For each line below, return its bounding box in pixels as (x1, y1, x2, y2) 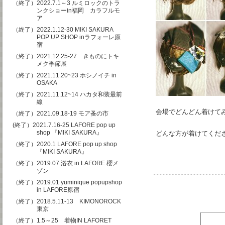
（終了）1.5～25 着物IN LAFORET (13, 217, 118, 224)
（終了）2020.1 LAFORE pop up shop (13, 141, 117, 148)
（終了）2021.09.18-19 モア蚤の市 (13, 110, 108, 117)
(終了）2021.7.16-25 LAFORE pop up (13, 122, 116, 129)
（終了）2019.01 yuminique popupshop (13, 179, 122, 186)
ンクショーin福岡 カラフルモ (37, 7, 120, 14)
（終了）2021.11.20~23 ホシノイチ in (13, 72, 117, 79)
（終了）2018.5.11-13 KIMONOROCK (13, 198, 121, 205)
